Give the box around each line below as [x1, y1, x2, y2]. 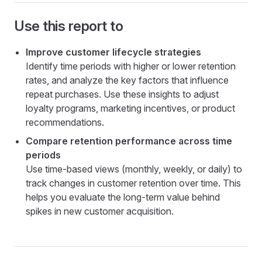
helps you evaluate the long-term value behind [26, 191, 220, 203]
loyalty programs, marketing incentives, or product [26, 102, 235, 114]
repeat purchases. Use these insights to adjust [26, 88, 219, 100]
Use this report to [14, 18, 123, 35]
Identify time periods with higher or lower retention [26, 60, 236, 72]
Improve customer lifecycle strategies [26, 46, 201, 58]
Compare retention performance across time [26, 135, 232, 147]
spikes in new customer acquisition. [26, 205, 174, 217]
